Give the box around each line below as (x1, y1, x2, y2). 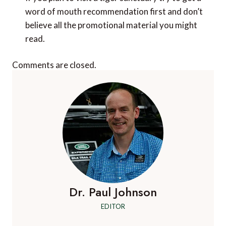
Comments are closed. (12, 60, 96, 71)
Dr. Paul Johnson (69, 183, 157, 201)
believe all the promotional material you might (25, 19, 197, 30)
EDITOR (101, 202, 125, 211)
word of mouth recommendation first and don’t (25, 6, 203, 17)
